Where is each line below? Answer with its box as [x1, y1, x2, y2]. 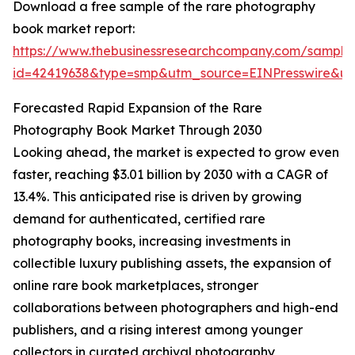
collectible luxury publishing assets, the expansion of [13, 255, 331, 272]
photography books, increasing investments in [13, 233, 291, 250]
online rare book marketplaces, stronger [13, 277, 258, 294]
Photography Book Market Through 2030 [13, 122, 262, 139]
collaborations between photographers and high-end [13, 300, 338, 316]
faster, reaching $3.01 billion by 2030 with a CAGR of [13, 166, 328, 183]
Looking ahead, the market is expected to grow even [13, 144, 339, 161]
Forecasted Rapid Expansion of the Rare [13, 100, 262, 116]
